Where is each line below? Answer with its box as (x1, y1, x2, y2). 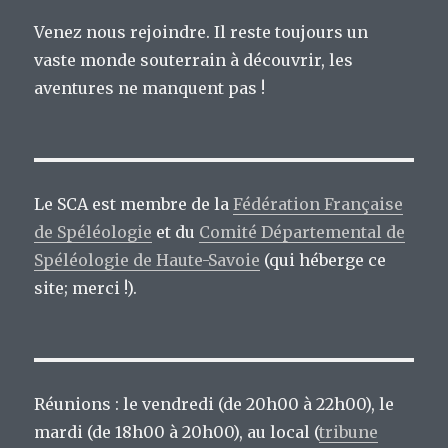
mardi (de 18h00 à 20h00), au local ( (34, 422, 320, 443)
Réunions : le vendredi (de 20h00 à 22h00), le (34, 394, 395, 415)
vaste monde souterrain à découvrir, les (34, 50, 354, 71)
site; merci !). (34, 278, 138, 299)
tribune (319, 422, 379, 443)
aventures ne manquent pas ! (34, 78, 266, 99)
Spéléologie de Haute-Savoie (34, 250, 261, 271)
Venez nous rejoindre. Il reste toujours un (34, 22, 369, 43)
